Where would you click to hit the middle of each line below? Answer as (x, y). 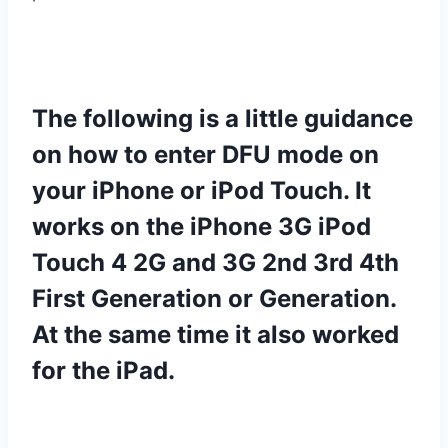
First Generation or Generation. (214, 298)
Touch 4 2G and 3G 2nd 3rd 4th (215, 262)
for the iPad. (103, 370)
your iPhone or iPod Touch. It (201, 190)
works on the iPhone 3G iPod (201, 226)
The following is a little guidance (222, 118)
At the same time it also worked (215, 334)
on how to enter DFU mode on (205, 154)
